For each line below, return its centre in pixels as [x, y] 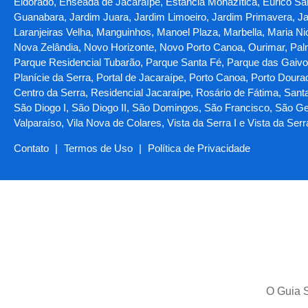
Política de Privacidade [199, 148]
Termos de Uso [98, 148]
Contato [31, 148]
